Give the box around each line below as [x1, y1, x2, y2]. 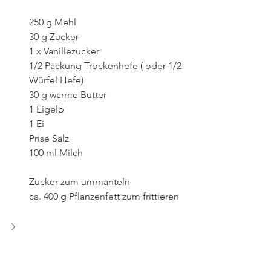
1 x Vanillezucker [29, 45, 99, 57]
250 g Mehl [29, 16, 76, 28]
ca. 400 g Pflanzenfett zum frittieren [29, 191, 179, 202]
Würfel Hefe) [29, 74, 83, 86]
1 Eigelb [29, 103, 64, 115]
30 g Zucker [29, 31, 79, 42]
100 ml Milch [29, 147, 83, 158]
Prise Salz [29, 132, 69, 144]
